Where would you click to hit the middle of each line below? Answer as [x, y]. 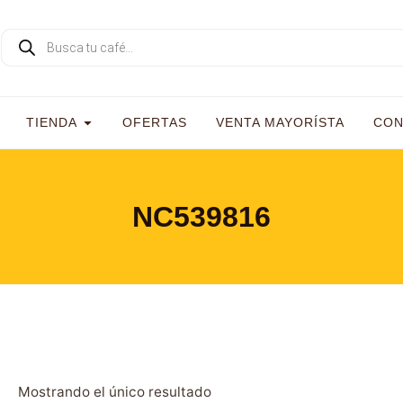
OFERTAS [154, 122]
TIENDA [51, 122]
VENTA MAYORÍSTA [280, 122]
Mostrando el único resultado [114, 392]
